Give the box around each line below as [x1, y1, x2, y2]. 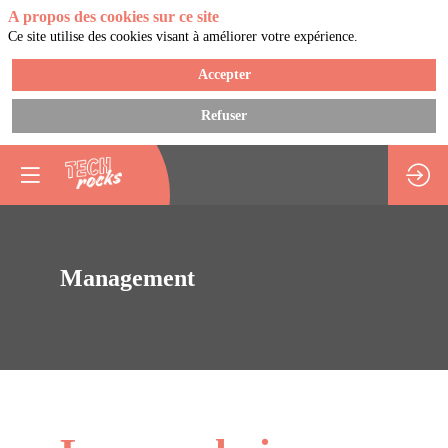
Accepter [197, 66, 251, 82]
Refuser [201, 107, 247, 123]
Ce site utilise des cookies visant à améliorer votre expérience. [8, 28, 358, 44]
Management [60, 264, 195, 291]
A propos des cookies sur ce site [8, 8, 219, 25]
